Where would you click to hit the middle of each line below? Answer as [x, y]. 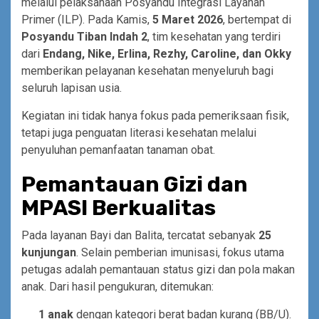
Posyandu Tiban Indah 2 [84, 36]
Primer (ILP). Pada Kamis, [87, 19]
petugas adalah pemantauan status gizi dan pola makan [158, 269]
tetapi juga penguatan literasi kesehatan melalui [139, 132]
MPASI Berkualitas [119, 208]
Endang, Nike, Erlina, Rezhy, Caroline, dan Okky [167, 53]
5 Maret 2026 [188, 19]
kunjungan [49, 252]
